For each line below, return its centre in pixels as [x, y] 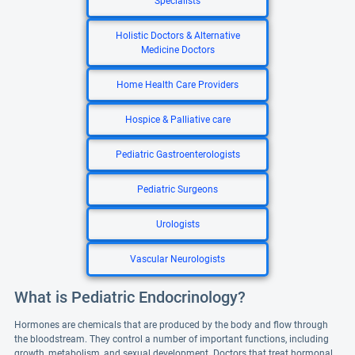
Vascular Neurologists [177, 259]
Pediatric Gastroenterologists [177, 155]
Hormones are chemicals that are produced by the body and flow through [171, 325]
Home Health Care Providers [177, 85]
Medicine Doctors [177, 50]
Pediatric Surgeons [177, 189]
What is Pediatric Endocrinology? [130, 297]
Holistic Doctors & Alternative [177, 36]
